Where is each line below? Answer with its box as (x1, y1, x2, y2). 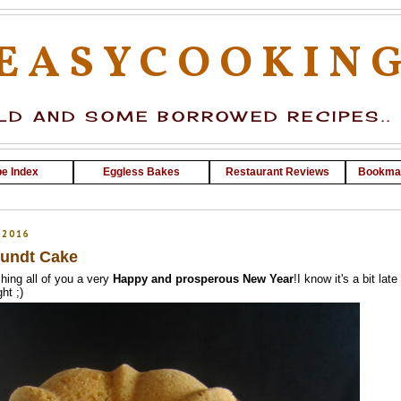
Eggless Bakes (103, 165, 180, 178)
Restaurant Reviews (226, 165, 329, 178)
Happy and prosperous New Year (113, 272, 294, 286)
